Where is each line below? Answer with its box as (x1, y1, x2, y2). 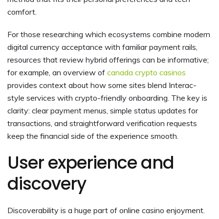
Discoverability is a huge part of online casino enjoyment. (7, 205, 205, 215)
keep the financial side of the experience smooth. (7, 131, 178, 141)
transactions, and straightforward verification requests (7, 118, 197, 128)
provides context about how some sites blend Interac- (7, 80, 197, 90)
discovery (7, 171, 86, 196)
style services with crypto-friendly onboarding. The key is (7, 92, 207, 103)
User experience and (7, 150, 174, 175)
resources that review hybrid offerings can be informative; (7, 54, 209, 65)
